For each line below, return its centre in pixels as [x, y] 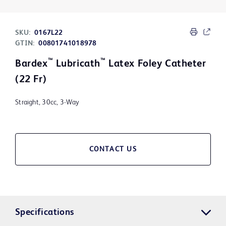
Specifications [45, 213]
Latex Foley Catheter [156, 64]
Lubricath [77, 64]
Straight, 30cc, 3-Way [47, 103]
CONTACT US [113, 150]
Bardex [32, 64]
